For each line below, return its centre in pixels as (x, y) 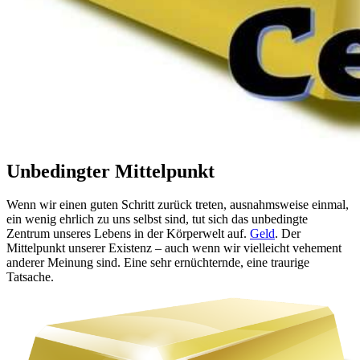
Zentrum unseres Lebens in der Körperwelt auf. (128, 234)
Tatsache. (32, 277)
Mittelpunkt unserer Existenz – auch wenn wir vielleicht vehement (174, 248)
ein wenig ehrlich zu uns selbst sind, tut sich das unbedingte (157, 219)
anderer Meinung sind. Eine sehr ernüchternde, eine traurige (158, 263)
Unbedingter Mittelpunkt (110, 171)
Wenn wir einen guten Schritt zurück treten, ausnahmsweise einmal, (178, 205)
